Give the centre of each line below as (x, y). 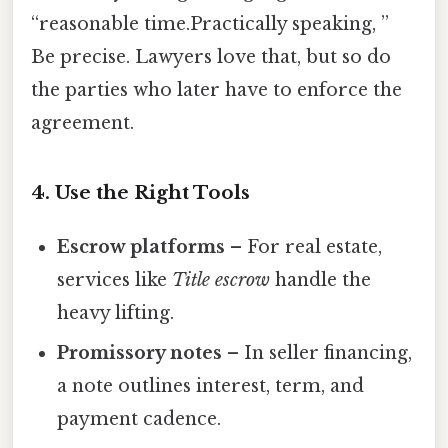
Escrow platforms (141, 247)
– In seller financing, (317, 353)
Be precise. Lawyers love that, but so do (211, 56)
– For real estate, (304, 247)
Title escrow (221, 280)
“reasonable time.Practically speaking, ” (210, 23)
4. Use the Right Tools (140, 193)
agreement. (82, 122)
